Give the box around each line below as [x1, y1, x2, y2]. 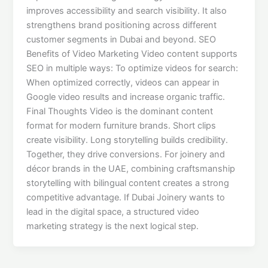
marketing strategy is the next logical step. [26, 220, 199, 232]
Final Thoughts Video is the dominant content [26, 105, 214, 117]
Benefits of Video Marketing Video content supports [26, 48, 238, 59]
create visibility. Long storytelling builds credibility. [26, 134, 229, 145]
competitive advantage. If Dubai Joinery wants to [26, 191, 226, 203]
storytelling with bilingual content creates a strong [26, 177, 230, 188]
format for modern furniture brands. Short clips [26, 120, 217, 131]
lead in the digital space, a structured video [26, 206, 200, 217]
